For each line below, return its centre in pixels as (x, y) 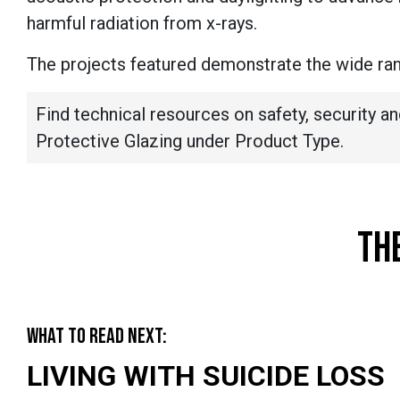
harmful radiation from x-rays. (144, 24)
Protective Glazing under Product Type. (190, 142)
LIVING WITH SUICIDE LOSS (206, 376)
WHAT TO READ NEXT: (97, 337)
